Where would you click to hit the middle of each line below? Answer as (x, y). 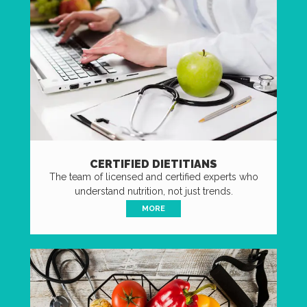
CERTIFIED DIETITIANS (153, 164)
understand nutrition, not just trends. (153, 192)
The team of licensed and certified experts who (153, 177)
